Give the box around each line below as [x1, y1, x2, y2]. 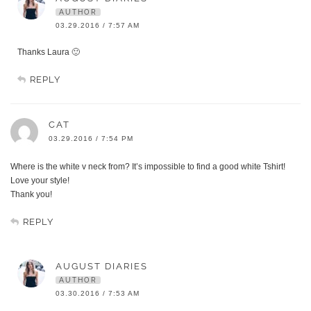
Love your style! [10, 176, 69, 186]
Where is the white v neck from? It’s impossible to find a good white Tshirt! [10, 162, 285, 172]
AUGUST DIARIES [56, 261, 148, 272]
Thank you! [10, 190, 52, 200]
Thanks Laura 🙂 [17, 47, 80, 58]
